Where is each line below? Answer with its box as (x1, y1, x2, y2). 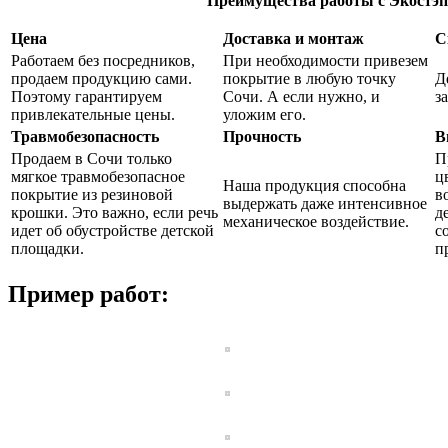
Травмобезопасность (11, 128, 159, 146)
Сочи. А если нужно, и (223, 88, 380, 106)
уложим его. (223, 106, 306, 124)
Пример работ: (8, 281, 169, 308)
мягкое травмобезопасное (11, 168, 185, 186)
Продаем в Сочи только (11, 150, 172, 168)
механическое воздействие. (223, 213, 409, 231)
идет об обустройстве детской (11, 222, 214, 240)
